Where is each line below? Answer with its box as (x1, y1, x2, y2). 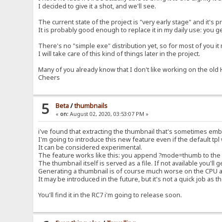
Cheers (38, 73, 60, 82)
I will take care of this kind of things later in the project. (38, 50, 201, 58)
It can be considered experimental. (38, 143, 143, 152)
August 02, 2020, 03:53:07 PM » (68, 111, 149, 118)
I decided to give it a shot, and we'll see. (38, 2, 157, 11)
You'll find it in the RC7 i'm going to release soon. (38, 191, 182, 200)
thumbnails (74, 102, 108, 111)
